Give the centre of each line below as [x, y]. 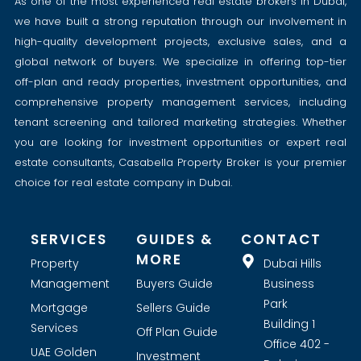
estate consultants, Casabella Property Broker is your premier [180, 162]
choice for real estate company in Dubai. [123, 182]
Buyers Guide [174, 283]
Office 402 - [296, 344]
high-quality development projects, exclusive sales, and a [180, 41]
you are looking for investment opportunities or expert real [180, 142]
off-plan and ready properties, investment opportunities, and [180, 81]
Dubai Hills [292, 263]
